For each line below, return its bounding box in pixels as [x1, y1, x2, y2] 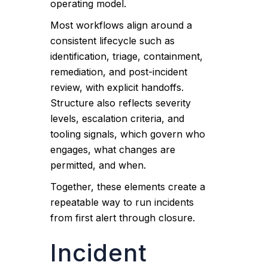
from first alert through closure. [50, 212, 196, 224]
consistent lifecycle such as [50, 35, 175, 47]
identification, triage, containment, [50, 50, 203, 62]
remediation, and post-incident [50, 66, 188, 78]
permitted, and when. [50, 159, 147, 171]
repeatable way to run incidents [50, 196, 194, 208]
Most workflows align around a [50, 19, 193, 31]
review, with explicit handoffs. [50, 81, 184, 93]
